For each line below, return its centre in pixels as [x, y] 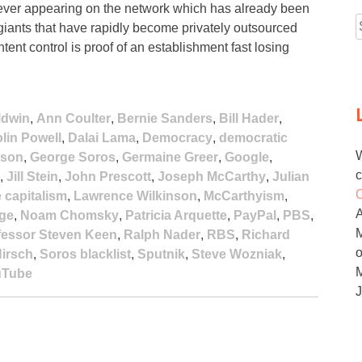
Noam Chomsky [69, 215]
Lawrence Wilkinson [135, 196]
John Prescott [108, 176]
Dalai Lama [102, 137]
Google [247, 157]
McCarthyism [244, 196]
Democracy [177, 137]
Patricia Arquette [176, 215]
